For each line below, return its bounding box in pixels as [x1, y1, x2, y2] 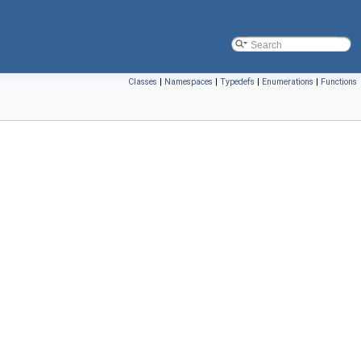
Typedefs [220, 77, 255, 87]
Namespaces [164, 77, 213, 87]
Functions [321, 77, 357, 87]
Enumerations [262, 77, 313, 87]
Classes [128, 77, 157, 87]
